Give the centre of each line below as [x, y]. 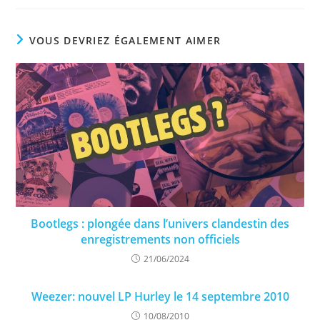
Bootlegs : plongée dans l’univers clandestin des [160, 223]
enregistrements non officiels [160, 239]
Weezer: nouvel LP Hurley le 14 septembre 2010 [160, 296]
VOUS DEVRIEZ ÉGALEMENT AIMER [125, 41]
